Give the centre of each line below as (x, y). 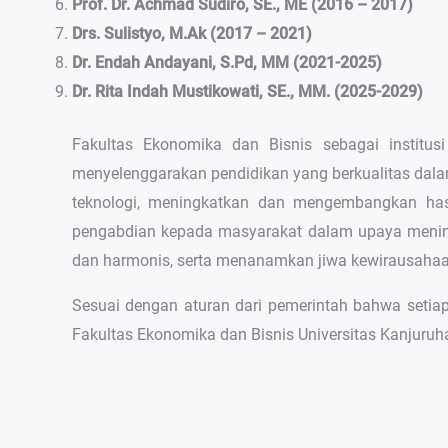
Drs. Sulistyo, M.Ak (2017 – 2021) (192, 33)
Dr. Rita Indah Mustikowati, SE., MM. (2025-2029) (247, 91)
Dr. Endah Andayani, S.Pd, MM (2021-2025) (227, 62)
